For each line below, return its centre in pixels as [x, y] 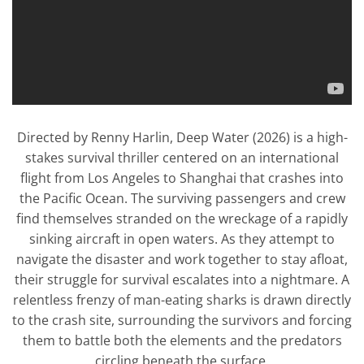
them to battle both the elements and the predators [182, 340]
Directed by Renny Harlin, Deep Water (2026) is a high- [182, 137]
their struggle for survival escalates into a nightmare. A [182, 279]
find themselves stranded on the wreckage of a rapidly [182, 218]
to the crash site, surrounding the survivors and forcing [182, 320]
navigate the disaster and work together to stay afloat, [182, 259]
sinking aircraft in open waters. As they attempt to [182, 238]
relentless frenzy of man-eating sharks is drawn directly [182, 299]
